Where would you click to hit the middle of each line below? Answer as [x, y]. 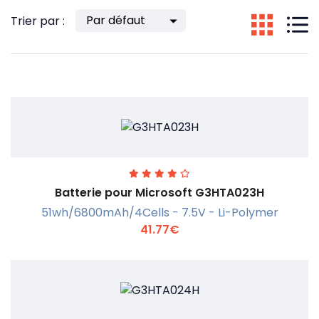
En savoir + [168, 284]
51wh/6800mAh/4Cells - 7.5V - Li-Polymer [159, 213]
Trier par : [38, 21]
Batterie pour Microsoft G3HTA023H [159, 193]
